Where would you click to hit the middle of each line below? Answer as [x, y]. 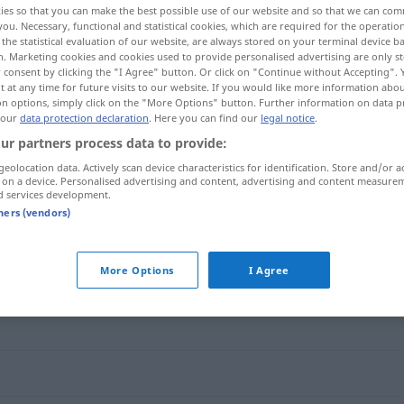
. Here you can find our [205, 118]
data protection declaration [84, 118]
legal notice [288, 118]
